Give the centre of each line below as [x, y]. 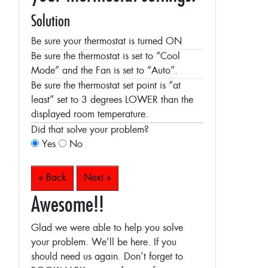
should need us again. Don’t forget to [107, 257]
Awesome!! [68, 204]
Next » [98, 178]
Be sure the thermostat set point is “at [106, 86]
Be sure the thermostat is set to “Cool [106, 57]
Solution [51, 21]
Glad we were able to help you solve [107, 228]
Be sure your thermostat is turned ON [106, 42]
